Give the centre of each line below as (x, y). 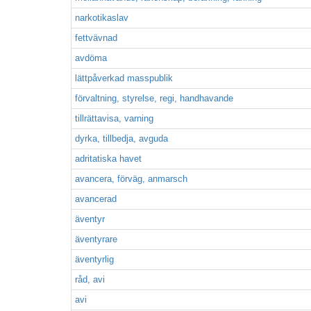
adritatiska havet (108, 159)
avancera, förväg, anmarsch (131, 179)
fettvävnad (96, 38)
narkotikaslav (102, 18)
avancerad (96, 199)
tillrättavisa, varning (114, 118)
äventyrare (96, 239)
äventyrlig (94, 259)
